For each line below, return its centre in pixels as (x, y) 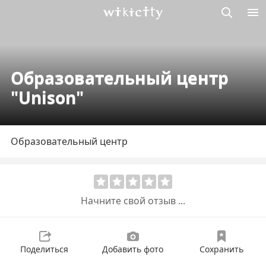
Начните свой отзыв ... (133, 200)
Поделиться (44, 249)
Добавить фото (133, 249)
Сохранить (221, 249)
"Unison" (47, 97)
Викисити (124, 26)
